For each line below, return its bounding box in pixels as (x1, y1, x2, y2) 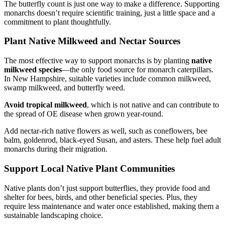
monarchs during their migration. (4, 145, 107, 154)
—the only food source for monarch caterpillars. (62, 65, 213, 74)
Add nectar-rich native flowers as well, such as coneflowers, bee (4, 127, 207, 136)
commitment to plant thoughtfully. (4, 17, 111, 26)
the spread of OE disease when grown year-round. (4, 109, 163, 119)
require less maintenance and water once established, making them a (4, 201, 219, 210)
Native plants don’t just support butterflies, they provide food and (4, 183, 210, 192)
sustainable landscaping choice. (4, 210, 103, 219)
